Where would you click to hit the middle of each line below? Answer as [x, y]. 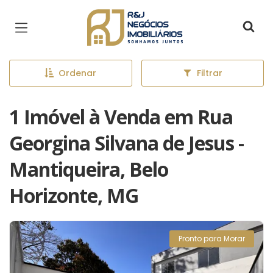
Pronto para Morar [212, 239]
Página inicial [128, 18]
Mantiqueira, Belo [89, 169]
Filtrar [209, 73]
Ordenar [78, 73]
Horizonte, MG [74, 195]
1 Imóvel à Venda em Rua [121, 117]
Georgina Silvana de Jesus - [126, 143]
